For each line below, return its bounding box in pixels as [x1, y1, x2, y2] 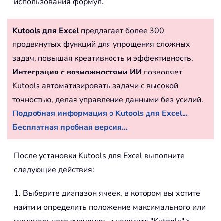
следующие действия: [14, 164, 94, 176]
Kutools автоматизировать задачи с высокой [12, 80, 178, 92]
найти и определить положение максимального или [14, 202, 206, 213]
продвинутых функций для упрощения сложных [12, 39, 190, 50]
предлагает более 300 [79, 25, 164, 37]
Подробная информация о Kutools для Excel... [12, 108, 188, 119]
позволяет [142, 67, 182, 78]
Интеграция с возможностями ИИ [12, 67, 142, 78]
